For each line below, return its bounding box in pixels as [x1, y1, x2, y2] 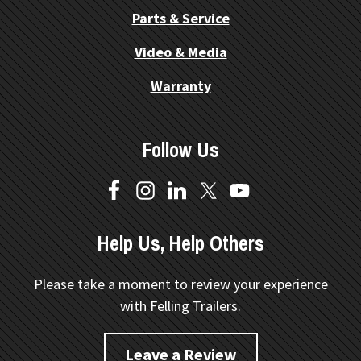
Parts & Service [131, 9, 230, 28]
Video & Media [134, 43, 227, 62]
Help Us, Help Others [97, 230, 264, 258]
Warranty [150, 77, 211, 96]
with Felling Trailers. [120, 297, 241, 316]
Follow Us [142, 136, 219, 164]
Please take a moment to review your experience [33, 275, 328, 294]
